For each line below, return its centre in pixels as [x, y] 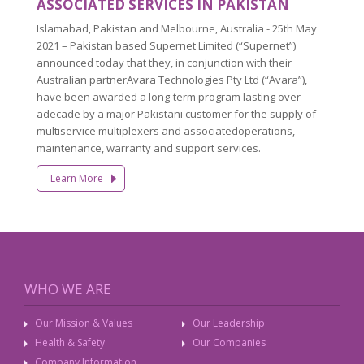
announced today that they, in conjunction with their [164, 62]
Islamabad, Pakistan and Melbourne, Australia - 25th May [177, 28]
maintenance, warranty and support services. [149, 147]
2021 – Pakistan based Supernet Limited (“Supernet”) [166, 45]
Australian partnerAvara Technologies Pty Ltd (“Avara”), [172, 79]
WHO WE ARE [68, 288]
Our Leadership [229, 323]
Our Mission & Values [84, 323]
